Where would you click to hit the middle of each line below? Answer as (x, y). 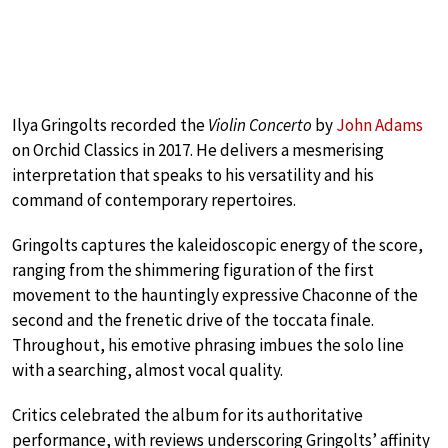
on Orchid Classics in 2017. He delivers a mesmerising (198, 149)
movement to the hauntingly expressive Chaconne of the (215, 294)
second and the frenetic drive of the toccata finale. (193, 319)
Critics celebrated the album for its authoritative (187, 414)
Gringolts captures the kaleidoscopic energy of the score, (217, 244)
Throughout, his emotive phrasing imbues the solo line (208, 344)
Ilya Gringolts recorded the (110, 124)
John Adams (379, 124)
